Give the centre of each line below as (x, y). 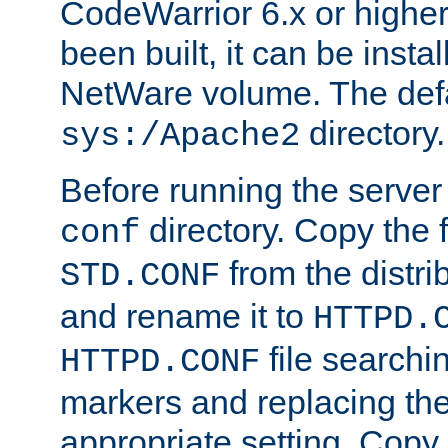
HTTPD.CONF (160, 361)
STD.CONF (140, 275)
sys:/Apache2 (180, 135)
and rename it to (186, 315)
